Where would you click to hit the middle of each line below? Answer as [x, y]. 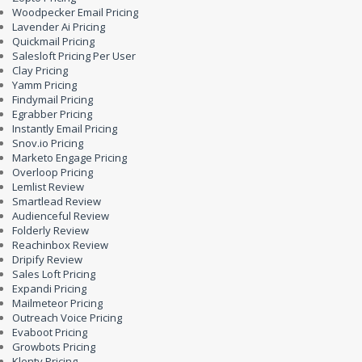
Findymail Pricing [53, 99]
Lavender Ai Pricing [59, 27]
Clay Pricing [40, 70]
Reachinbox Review [60, 245]
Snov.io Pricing [48, 143]
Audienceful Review [61, 216]
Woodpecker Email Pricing [75, 12]
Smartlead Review [57, 201]
